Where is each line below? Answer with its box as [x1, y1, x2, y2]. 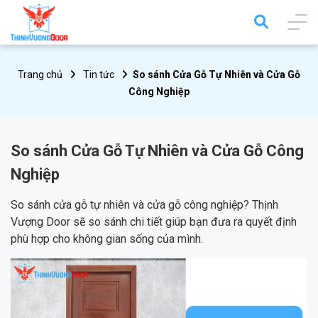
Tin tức [83, 69, 114, 81]
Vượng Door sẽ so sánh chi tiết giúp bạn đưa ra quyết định [11, 215, 297, 229]
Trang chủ [18, 69, 62, 81]
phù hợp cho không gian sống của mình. [11, 232, 203, 246]
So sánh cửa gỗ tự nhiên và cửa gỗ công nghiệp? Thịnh [11, 198, 278, 212]
